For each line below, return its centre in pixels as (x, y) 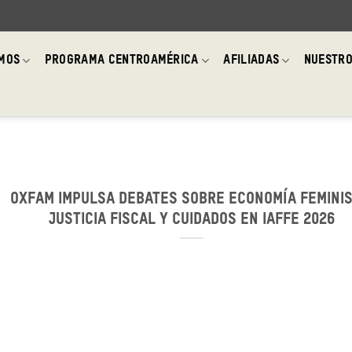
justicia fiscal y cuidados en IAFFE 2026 (192, 220)
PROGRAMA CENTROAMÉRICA (121, 60)
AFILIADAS (251, 60)
